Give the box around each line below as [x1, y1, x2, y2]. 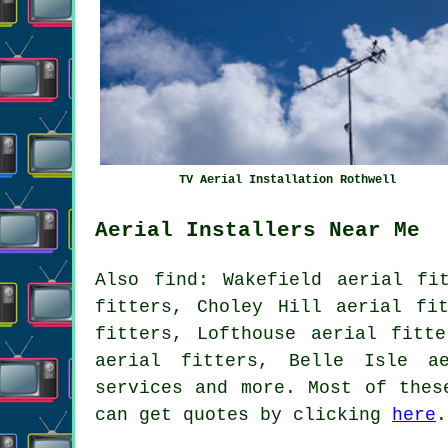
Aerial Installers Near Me [95, 217, 420, 242]
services [95, 377, 183, 398]
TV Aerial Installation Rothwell [178, 172, 396, 187]
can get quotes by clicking [95, 404, 392, 425]
